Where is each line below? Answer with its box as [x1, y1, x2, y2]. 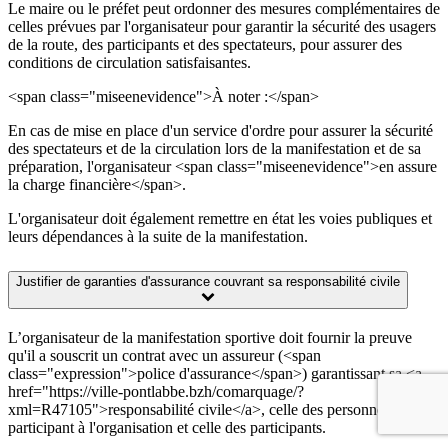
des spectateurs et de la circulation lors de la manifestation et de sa [8, 139, 421, 157]
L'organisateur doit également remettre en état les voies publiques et [8, 209, 432, 227]
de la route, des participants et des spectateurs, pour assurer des [8, 35, 402, 53]
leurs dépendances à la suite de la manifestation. [8, 227, 308, 245]
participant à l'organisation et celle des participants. [8, 419, 326, 437]
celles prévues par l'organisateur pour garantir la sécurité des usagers [8, 17, 436, 35]
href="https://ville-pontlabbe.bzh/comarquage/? [8, 383, 304, 401]
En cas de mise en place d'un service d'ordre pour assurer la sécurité [8, 121, 433, 139]
